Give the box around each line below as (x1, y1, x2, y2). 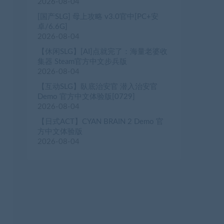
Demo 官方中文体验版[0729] (37, 93, 135, 101)
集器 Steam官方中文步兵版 (37, 58, 127, 66)
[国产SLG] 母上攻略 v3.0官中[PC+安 (37, 13, 158, 21)
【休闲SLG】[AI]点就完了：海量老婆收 (37, 48, 167, 56)
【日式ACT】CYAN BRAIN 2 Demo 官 (37, 118, 163, 126)
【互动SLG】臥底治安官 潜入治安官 (37, 83, 157, 91)
